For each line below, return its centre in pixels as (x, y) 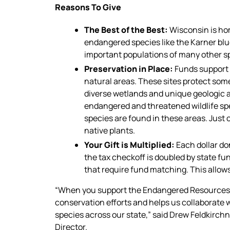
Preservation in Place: (129, 69)
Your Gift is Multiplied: (130, 145)
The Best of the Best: (127, 30)
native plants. (110, 130)
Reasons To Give (88, 7)
